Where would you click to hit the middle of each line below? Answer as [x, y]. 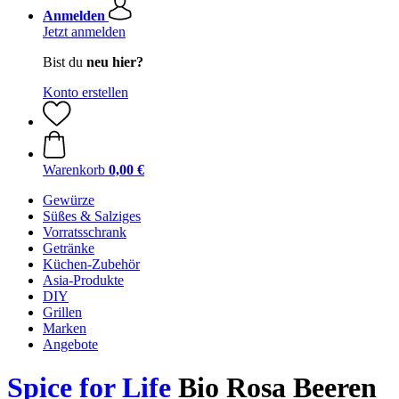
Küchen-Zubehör [91, 264]
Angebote [70, 344]
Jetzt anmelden [84, 32]
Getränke [69, 248]
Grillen [62, 312]
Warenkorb [74, 170]
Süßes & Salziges [92, 216]
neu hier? [115, 62]
